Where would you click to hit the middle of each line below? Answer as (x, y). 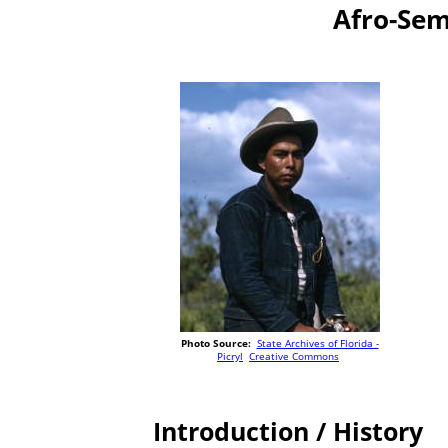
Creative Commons (294, 356)
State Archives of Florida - (317, 343)
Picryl (230, 356)
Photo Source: (215, 343)
